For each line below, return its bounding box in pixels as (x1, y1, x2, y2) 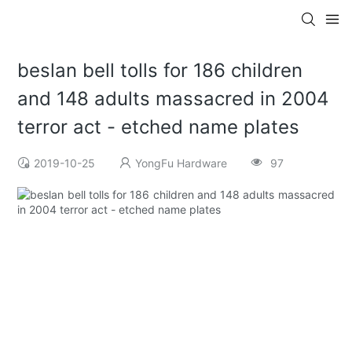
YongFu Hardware (135, 156, 228, 170)
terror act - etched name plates (17, 115, 300, 139)
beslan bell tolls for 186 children (17, 59, 303, 82)
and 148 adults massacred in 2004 (17, 87, 329, 111)
